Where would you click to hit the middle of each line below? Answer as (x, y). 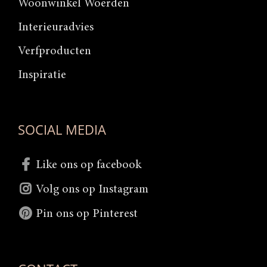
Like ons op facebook (89, 165)
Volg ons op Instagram (92, 190)
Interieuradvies (56, 28)
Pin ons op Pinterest (87, 214)
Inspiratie (42, 75)
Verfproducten (55, 52)
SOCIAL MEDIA (62, 130)
